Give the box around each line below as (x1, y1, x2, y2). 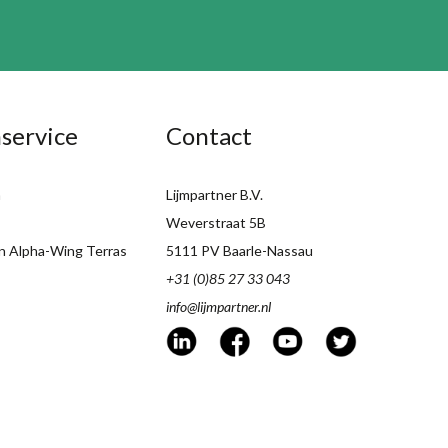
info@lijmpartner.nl (166, 297, 272, 315)
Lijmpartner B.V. (166, 185, 264, 203)
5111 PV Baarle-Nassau (166, 241, 314, 259)
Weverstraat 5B (166, 213, 267, 231)
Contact (166, 120, 253, 150)
